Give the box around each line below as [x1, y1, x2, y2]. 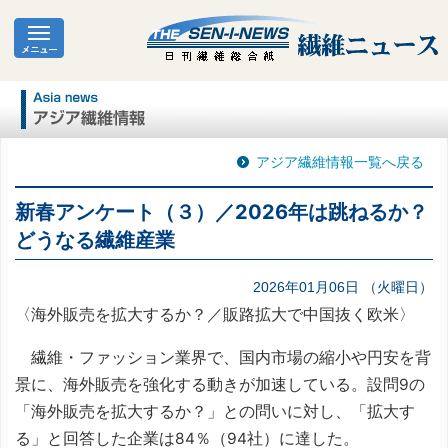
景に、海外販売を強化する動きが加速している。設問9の [15, 374, 425, 394]
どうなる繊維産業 [15, 228, 175, 252]
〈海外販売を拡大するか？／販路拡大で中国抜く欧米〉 [15, 305, 415, 324]
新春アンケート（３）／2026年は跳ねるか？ [15, 200, 428, 224]
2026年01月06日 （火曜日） [253, 279, 433, 295]
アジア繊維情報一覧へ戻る [256, 154, 425, 170]
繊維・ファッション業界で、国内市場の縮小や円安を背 [15, 347, 431, 367]
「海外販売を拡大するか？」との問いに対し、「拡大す [15, 401, 415, 421]
